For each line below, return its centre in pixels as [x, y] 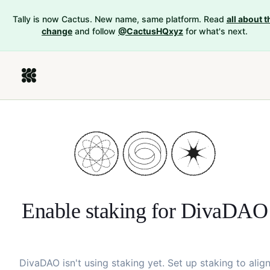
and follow [95, 31]
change [57, 31]
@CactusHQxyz [151, 31]
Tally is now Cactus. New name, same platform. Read [118, 19]
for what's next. [217, 31]
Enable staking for [101, 211]
